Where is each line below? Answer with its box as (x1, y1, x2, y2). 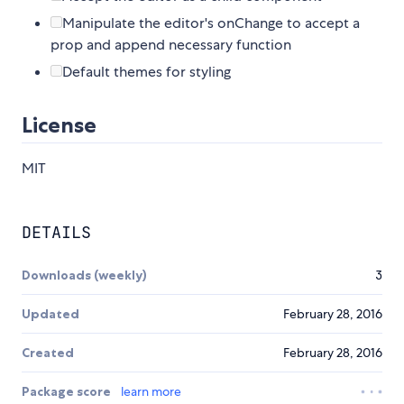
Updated (22, 306, 79, 323)
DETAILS (22, 222, 91, 243)
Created (22, 344, 74, 362)
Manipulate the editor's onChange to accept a (62, 14, 360, 33)
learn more (121, 383, 181, 400)
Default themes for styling (62, 62, 231, 82)
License (22, 112, 96, 139)
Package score (22, 383, 114, 400)
